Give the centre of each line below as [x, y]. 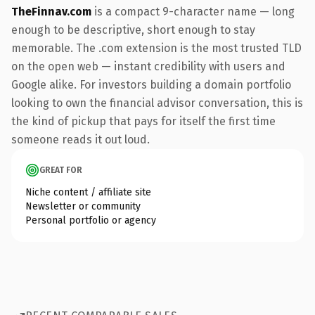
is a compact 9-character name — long [193, 11]
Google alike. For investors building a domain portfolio [151, 84]
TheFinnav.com [51, 11]
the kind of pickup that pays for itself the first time [143, 121]
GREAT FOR [61, 170]
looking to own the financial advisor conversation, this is [157, 103]
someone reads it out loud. [81, 139]
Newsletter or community [83, 206]
